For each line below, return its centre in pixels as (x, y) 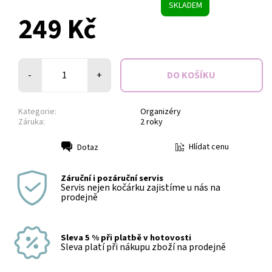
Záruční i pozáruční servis (112, 178)
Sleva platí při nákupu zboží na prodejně (143, 247)
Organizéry (161, 112)
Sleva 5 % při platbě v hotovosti (126, 238)
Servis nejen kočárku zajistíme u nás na (141, 188)
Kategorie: (37, 112)
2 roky (151, 122)
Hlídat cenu (209, 147)
